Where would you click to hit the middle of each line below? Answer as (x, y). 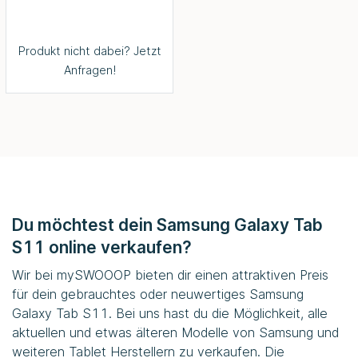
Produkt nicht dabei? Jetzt (89, 51)
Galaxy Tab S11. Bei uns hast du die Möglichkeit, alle (170, 313)
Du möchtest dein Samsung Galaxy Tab (167, 225)
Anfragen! (89, 70)
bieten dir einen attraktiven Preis (230, 274)
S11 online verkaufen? (102, 247)
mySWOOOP (94, 274)
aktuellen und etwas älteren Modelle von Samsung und (175, 332)
